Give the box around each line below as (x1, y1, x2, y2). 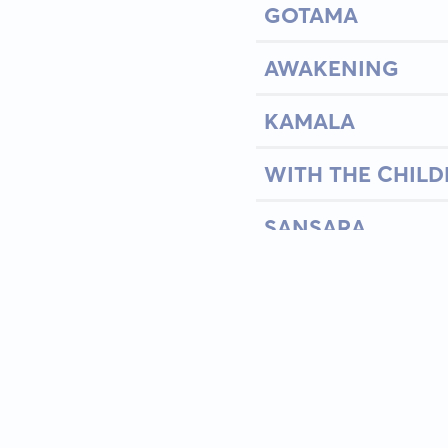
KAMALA (263, 107, 355, 135)
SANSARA (263, 213, 366, 241)
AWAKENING (263, 54, 399, 82)
